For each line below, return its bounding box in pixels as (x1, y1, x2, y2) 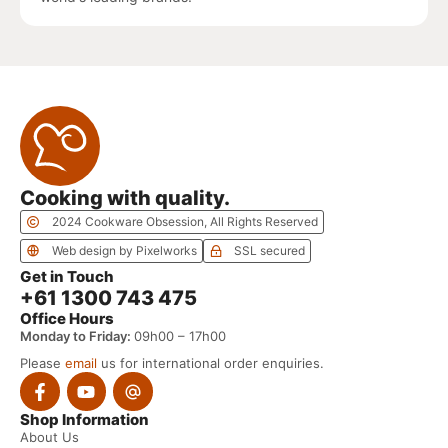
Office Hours (20, 308, 114, 328)
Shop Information (20, 410, 149, 430)
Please (20, 354, 65, 371)
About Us (20, 429, 79, 446)
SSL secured (234, 242, 305, 258)
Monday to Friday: (20, 327, 134, 344)
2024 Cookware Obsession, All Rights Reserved (51, 213, 318, 229)
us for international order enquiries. (97, 354, 324, 371)
